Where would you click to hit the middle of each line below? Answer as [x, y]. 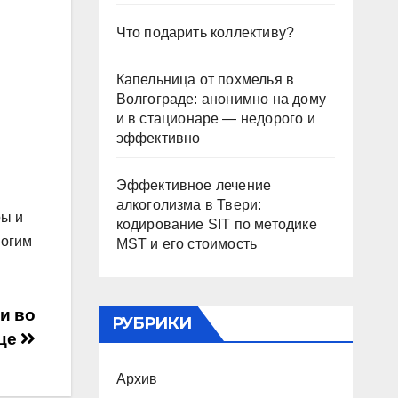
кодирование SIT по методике [216, 224]
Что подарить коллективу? [205, 32]
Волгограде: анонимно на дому [221, 99]
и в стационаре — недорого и [215, 119]
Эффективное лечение [194, 185]
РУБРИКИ [151, 323]
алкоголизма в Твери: [189, 205]
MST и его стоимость [187, 244]
